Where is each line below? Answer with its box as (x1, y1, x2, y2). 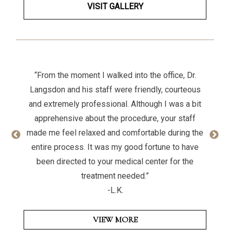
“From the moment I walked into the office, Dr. (34, 70, 196, 80)
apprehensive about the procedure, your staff (34, 113, 196, 123)
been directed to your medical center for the (36, 157, 194, 166)
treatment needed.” (81, 171, 149, 181)
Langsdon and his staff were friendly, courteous (29, 85, 201, 94)
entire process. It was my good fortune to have (31, 142, 199, 152)
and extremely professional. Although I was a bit (29, 99, 201, 109)
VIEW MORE (92, 215, 138, 225)
